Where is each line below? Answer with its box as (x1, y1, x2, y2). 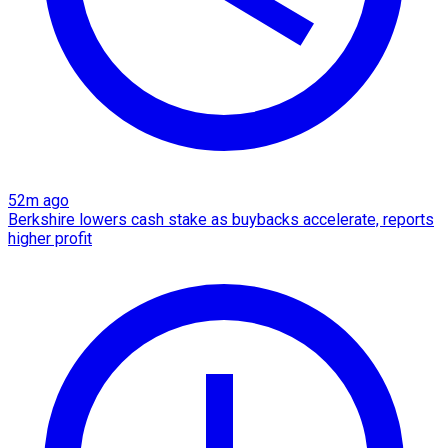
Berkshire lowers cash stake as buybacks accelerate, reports (8, 209, 434, 229)
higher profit (8, 228, 92, 248)
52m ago (8, 190, 69, 210)
